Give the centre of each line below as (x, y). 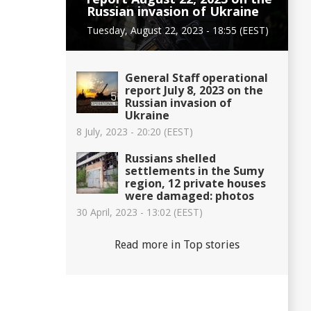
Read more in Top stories (177, 244)
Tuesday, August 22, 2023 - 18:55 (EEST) (178, 30)
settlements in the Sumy (194, 170)
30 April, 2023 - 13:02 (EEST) (140, 212)
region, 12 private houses (195, 183)
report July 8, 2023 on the (194, 90)
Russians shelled (170, 158)
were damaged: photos (190, 195)
